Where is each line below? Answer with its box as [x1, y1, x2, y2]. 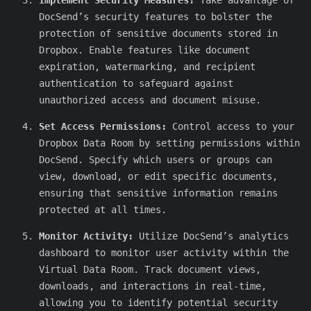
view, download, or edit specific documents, [39, 171, 278, 183]
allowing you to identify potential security [39, 297, 278, 309]
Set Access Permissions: [39, 121, 167, 133]
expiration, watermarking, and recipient [39, 61, 255, 73]
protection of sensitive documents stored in [39, 28, 278, 40]
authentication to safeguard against [39, 78, 233, 90]
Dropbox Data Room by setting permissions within [39, 137, 300, 149]
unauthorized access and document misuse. [39, 94, 261, 106]
